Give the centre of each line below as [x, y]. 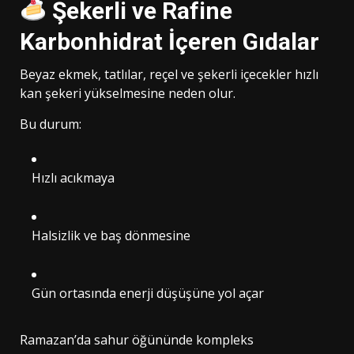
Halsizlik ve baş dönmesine [111, 235]
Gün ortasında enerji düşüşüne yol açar [148, 293]
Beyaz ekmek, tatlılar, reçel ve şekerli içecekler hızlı [169, 74]
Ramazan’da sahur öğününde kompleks [137, 339]
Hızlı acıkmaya [73, 177]
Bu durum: [51, 124]
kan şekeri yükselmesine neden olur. [128, 93]
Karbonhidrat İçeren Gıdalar [169, 41]
